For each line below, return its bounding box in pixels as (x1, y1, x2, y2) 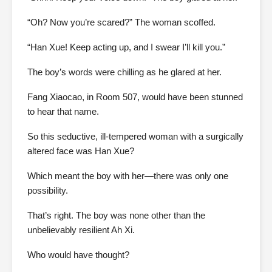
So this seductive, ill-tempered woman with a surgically (27, 131, 243, 142)
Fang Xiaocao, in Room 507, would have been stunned (27, 92, 243, 103)
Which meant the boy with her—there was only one (27, 171, 228, 182)
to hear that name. (27, 106, 99, 117)
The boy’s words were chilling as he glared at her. (27, 67, 222, 78)
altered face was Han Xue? (27, 146, 134, 157)
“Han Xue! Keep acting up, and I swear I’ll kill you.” (27, 42, 225, 53)
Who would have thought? (27, 250, 129, 260)
